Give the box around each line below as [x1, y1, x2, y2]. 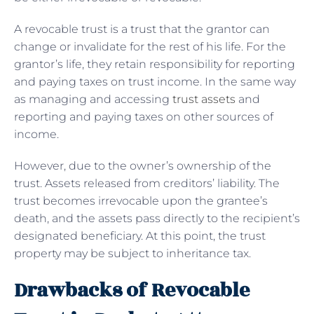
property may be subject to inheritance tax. [14, 246, 251, 260]
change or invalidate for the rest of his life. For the [14, 39, 286, 53]
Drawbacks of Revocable [14, 275, 250, 306]
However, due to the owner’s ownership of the [14, 158, 271, 172]
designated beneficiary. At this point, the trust [14, 228, 266, 243]
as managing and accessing [14, 92, 172, 106]
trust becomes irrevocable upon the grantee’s [14, 193, 268, 207]
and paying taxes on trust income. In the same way [14, 74, 296, 88]
